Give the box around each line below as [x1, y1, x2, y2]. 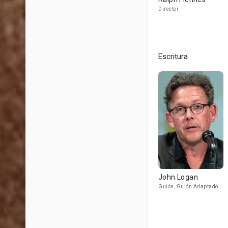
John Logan [158, 173, 198, 181]
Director [158, 6, 179, 12]
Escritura [158, 52, 188, 61]
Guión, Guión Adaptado [158, 184, 218, 189]
